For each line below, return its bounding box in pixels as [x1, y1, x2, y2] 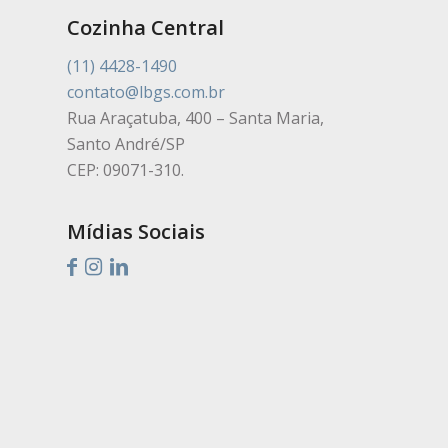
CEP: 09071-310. [67, 158, 184, 181]
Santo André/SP [67, 132, 185, 155]
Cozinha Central [67, 14, 224, 42]
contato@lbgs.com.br [67, 80, 225, 103]
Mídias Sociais [67, 218, 205, 246]
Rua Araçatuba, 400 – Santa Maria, [67, 106, 324, 129]
